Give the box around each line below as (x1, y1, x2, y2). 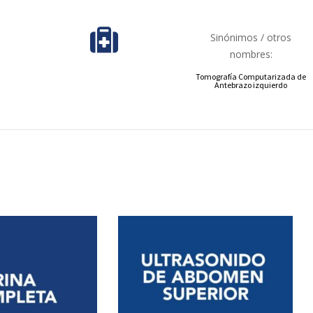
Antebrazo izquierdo (214, 80, 287, 90)
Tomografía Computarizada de (196, 71, 306, 82)
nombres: (229, 48, 272, 61)
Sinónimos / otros (210, 31, 291, 44)
